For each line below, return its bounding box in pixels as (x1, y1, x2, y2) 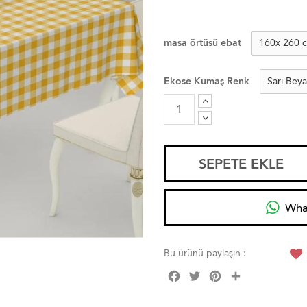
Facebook (183, 267, 225, 278)
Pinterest (224, 267, 262, 278)
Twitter (204, 267, 232, 278)
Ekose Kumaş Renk (164, 75, 249, 87)
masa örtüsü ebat (164, 37, 241, 49)
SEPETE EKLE (198, 156, 284, 172)
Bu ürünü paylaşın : (164, 247, 246, 259)
